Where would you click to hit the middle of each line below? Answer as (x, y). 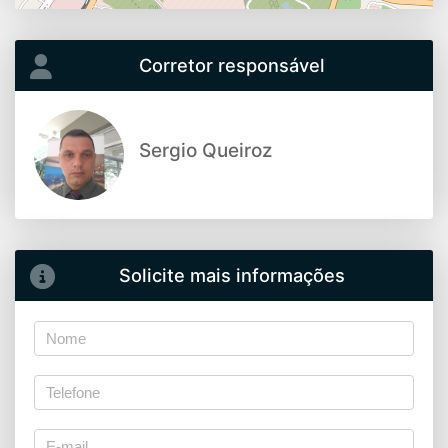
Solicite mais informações (231, 274)
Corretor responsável (231, 65)
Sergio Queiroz (206, 151)
